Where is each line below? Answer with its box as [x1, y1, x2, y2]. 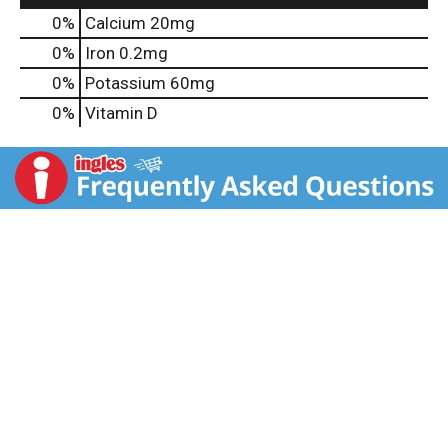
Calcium [85, 13, 146, 34]
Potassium [85, 73, 166, 94]
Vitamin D [85, 103, 158, 124]
